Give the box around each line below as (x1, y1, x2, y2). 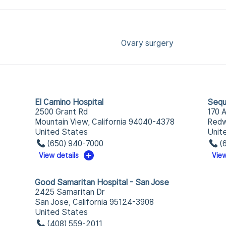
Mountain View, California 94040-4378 (34, 117, 175, 127)
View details (39, 151, 79, 159)
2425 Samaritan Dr (34, 187, 105, 197)
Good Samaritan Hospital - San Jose (34, 178, 169, 187)
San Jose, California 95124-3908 (34, 197, 154, 207)
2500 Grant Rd (34, 107, 88, 117)
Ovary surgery (121, 38, 174, 48)
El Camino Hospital (34, 97, 103, 107)
